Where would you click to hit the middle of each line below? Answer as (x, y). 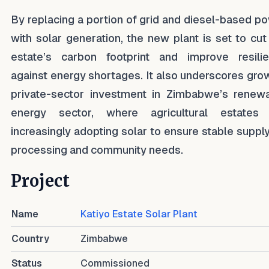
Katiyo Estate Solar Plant (139, 214)
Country (30, 239)
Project (40, 181)
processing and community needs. (97, 150)
